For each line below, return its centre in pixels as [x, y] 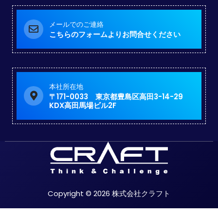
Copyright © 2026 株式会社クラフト [109, 194]
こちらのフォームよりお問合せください [115, 34]
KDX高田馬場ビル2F [83, 105]
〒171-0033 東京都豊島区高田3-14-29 [116, 96]
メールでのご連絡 [76, 24]
